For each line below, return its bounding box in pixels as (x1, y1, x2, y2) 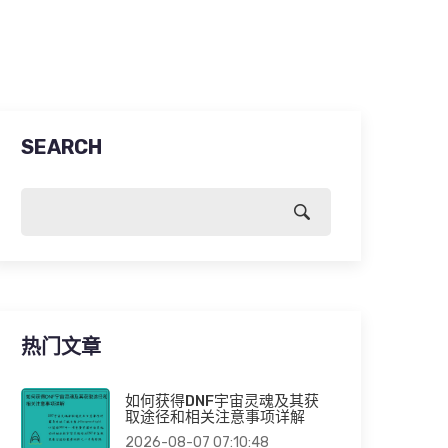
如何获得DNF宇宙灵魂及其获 (124, 392, 319, 410)
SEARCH (21, 135, 102, 159)
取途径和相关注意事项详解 (124, 408, 305, 426)
